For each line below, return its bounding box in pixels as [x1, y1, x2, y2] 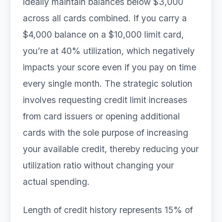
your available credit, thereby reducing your [23, 144, 199, 154]
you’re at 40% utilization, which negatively [23, 46, 195, 56]
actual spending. [23, 176, 90, 187]
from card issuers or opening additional [23, 111, 180, 121]
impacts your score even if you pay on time [23, 62, 196, 72]
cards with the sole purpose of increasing [23, 127, 188, 138]
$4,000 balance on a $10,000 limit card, [23, 29, 184, 40]
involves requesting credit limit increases [23, 95, 187, 105]
